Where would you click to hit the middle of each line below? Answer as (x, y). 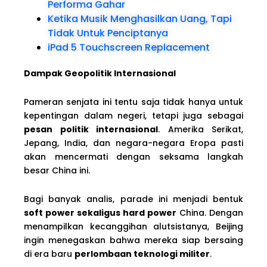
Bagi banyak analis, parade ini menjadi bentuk (133, 199)
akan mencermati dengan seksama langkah (133, 157)
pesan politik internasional (91, 130)
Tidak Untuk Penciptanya (108, 33)
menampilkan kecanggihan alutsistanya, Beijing (133, 227)
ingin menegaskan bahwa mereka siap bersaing (133, 240)
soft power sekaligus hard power (100, 213)
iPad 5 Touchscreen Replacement (129, 48)
